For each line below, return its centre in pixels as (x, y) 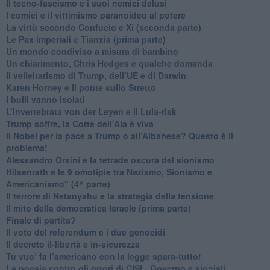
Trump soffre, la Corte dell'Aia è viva (80, 123)
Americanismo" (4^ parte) (58, 184)
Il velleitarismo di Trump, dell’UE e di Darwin (96, 75)
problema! (27, 147)
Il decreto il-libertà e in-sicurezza (73, 244)
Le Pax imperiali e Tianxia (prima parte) (86, 39)
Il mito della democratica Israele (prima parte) (98, 208)
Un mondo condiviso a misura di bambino (92, 51)
